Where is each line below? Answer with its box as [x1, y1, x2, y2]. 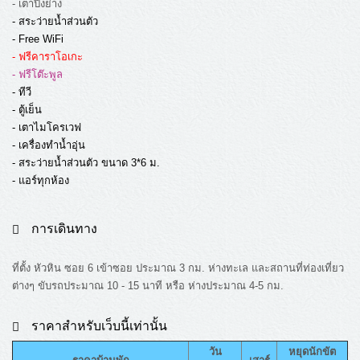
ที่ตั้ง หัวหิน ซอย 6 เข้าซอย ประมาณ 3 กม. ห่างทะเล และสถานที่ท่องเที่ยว [12, 262, 344, 275]
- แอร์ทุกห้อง [12, 174, 69, 187]
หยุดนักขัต [288, 346, 336, 358]
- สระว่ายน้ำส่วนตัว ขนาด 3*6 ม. [12, 157, 160, 170]
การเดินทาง [28, 222, 97, 236]
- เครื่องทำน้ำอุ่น [12, 139, 85, 152]
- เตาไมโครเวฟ [12, 121, 81, 134]
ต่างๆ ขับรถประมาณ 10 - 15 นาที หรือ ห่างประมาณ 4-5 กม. [12, 280, 284, 292]
